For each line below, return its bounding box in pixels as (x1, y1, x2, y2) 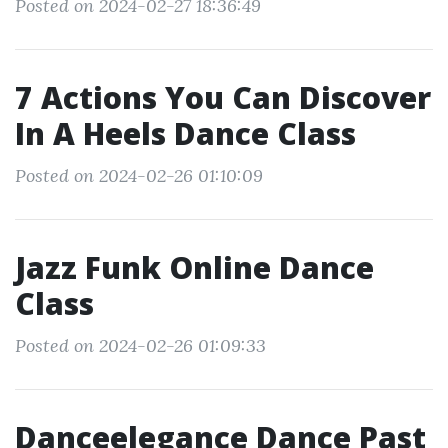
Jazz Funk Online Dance (15, 247, 374, 288)
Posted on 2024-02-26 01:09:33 (15, 334, 266, 357)
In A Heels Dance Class (15, 113, 356, 154)
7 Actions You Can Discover (15, 77, 431, 118)
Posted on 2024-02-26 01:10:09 (15, 164, 263, 187)
